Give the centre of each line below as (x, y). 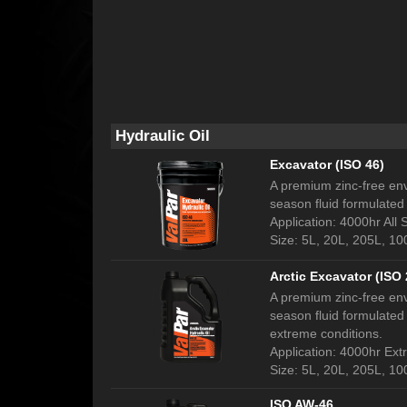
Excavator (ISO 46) (327, 164)
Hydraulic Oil (163, 136)
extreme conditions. (326, 334)
